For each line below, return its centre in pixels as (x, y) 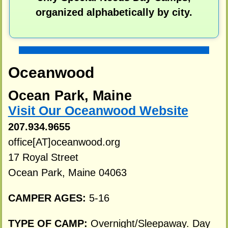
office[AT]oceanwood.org (64, 142)
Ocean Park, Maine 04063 (67, 173)
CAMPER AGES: (48, 198)
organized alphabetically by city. (114, 12)
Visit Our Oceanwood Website (98, 111)
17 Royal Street (43, 158)
